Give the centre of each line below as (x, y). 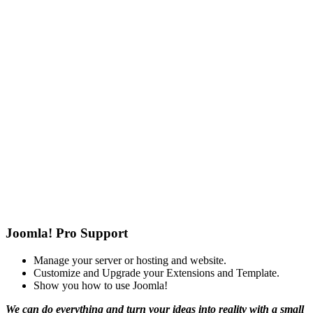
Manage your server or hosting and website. (130, 260)
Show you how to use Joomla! (101, 285)
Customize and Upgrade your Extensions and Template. (156, 272)
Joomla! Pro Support (67, 233)
